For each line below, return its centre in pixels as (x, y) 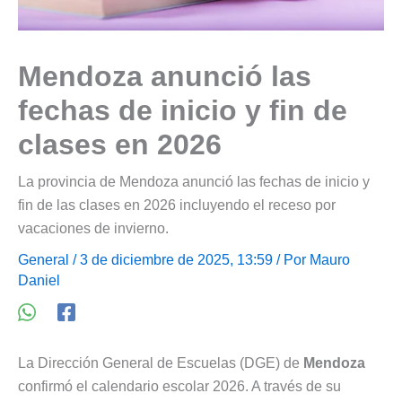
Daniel (39, 280)
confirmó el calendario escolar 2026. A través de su (179, 386)
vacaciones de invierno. (93, 228)
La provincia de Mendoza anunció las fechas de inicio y (194, 181)
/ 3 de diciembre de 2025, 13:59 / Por (189, 259)
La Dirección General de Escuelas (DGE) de (161, 363)
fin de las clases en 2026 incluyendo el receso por (177, 205)
